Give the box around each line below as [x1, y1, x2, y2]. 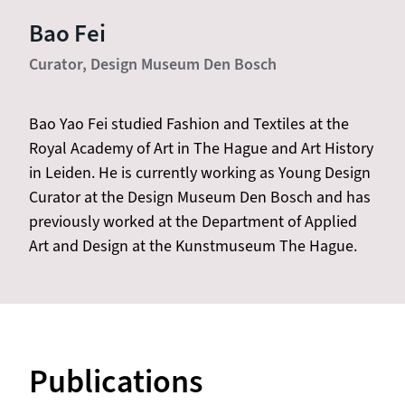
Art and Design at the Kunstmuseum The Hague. [29, 234, 357, 258]
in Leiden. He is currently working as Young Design [29, 161, 371, 184]
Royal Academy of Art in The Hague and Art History [29, 137, 373, 160]
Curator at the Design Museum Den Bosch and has [29, 185, 371, 209]
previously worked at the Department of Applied [29, 210, 357, 233]
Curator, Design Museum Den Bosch [29, 52, 277, 76]
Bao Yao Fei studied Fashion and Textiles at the [29, 112, 349, 136]
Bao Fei [29, 16, 106, 52]
